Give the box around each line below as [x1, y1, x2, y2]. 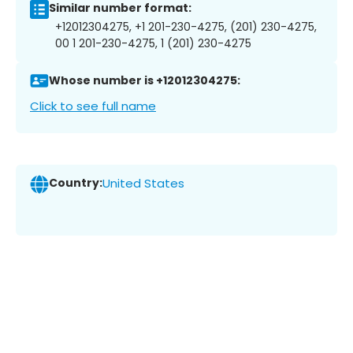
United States [102, 175, 184, 192]
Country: [49, 175, 102, 191]
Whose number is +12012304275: [49, 72, 240, 89]
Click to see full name [30, 97, 156, 114]
